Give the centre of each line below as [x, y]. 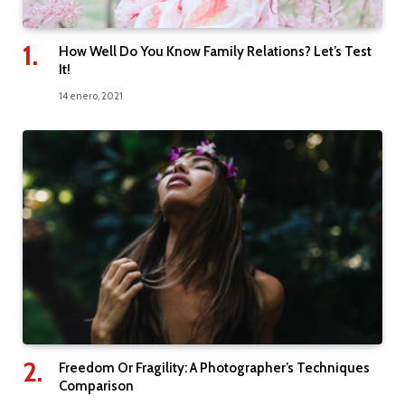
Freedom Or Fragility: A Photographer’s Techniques [214, 367]
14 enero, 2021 [91, 95]
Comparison [96, 386]
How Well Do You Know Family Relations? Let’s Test [215, 51]
